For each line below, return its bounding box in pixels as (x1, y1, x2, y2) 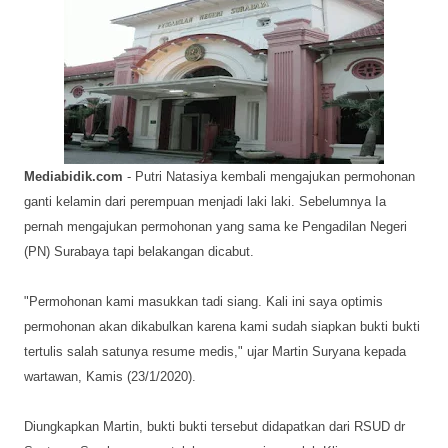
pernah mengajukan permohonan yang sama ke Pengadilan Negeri (24, 219, 407, 234)
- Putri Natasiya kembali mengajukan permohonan (123, 169, 415, 184)
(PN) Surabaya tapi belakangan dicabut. (24, 244, 254, 259)
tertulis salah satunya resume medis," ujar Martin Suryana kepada (24, 344, 406, 359)
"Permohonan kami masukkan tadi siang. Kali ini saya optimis (24, 294, 383, 309)
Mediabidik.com (24, 169, 123, 184)
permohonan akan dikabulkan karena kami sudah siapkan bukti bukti (24, 319, 420, 334)
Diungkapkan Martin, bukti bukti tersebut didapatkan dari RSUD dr (24, 419, 405, 434)
